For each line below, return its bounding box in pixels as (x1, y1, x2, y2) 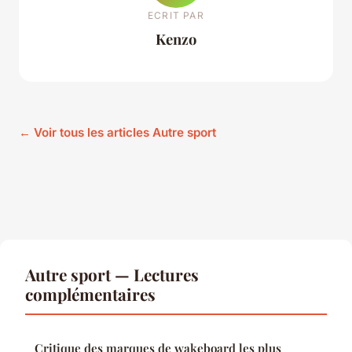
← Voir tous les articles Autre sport (19, 124, 216, 140)
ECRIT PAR (148, 9, 204, 22)
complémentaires (25, 282, 156, 305)
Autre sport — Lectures (25, 262, 199, 285)
